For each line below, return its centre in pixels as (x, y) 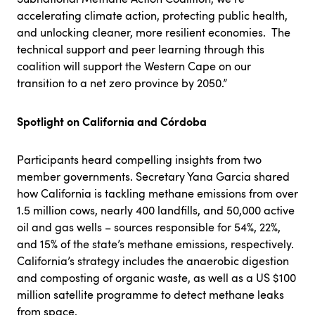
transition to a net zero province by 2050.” (122, 83)
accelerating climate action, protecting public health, (152, 15)
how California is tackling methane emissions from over (157, 193)
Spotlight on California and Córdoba (112, 121)
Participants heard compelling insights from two (139, 159)
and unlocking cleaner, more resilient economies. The (154, 32)
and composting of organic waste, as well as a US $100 (156, 277)
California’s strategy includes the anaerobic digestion (153, 261)
